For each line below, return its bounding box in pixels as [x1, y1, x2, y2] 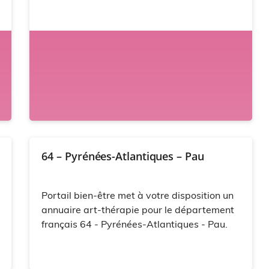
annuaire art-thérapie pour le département [41, 204, 235, 216]
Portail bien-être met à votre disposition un [41, 189, 234, 202]
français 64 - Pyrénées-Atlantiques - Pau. [41, 218, 228, 231]
